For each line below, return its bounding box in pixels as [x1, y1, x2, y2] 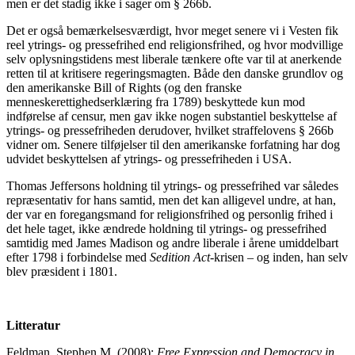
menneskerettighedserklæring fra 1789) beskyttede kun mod [6, 94, 305, 109]
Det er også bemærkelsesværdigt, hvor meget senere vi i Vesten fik [6, 23, 338, 37]
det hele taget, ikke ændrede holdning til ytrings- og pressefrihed [6, 221, 326, 235]
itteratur [15, 318, 60, 332]
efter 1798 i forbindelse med [6, 250, 150, 264]
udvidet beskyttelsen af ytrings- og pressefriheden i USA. [6, 151, 292, 166]
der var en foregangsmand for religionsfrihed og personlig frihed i [6, 207, 333, 221]
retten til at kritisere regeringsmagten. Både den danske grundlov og [6, 66, 343, 80]
